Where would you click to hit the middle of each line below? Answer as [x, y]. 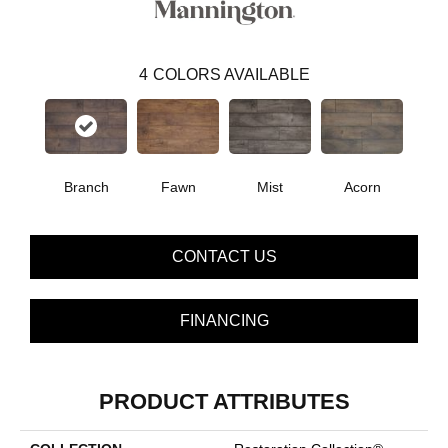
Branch [86, 186]
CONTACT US [224, 256]
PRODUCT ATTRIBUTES [224, 401]
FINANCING [224, 320]
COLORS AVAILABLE [231, 74]
